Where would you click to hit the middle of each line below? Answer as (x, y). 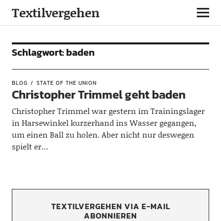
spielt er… (30, 146)
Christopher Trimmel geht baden (98, 94)
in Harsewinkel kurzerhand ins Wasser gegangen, (104, 123)
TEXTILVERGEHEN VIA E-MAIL (110, 206)
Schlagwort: (39, 52)
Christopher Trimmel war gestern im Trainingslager (108, 111)
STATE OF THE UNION (66, 83)
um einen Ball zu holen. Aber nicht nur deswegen (103, 134)
